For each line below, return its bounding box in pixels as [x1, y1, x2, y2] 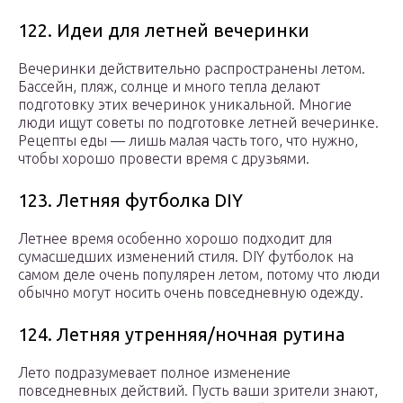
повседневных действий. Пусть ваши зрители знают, [18, 381, 378, 399]
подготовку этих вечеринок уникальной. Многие [18, 95, 352, 112]
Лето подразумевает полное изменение [18, 363, 291, 381]
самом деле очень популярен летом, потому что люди [18, 265, 380, 282]
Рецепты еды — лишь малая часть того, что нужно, [18, 131, 358, 148]
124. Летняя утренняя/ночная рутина [18, 323, 345, 345]
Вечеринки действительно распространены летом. [18, 59, 365, 76]
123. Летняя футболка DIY [18, 189, 243, 210]
